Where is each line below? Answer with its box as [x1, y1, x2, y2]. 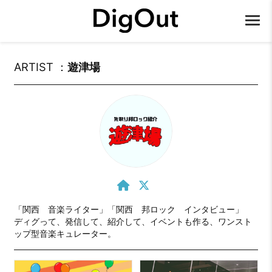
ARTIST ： [13, 59, 67, 73]
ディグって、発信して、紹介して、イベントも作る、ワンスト [13, 216, 252, 226]
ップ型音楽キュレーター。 [13, 228, 116, 239]
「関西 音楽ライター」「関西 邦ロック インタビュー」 [13, 204, 243, 214]
